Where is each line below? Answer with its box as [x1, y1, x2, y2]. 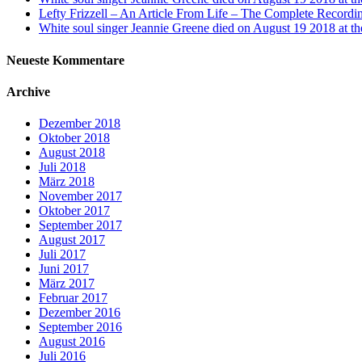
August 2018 [39, 145, 105, 160]
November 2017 [39, 189, 122, 204]
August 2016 [39, 335, 105, 349]
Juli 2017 [39, 247, 86, 262]
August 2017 [39, 233, 105, 247]
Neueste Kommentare [6, 53, 124, 67]
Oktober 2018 [39, 131, 110, 145]
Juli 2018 [39, 160, 86, 175]
